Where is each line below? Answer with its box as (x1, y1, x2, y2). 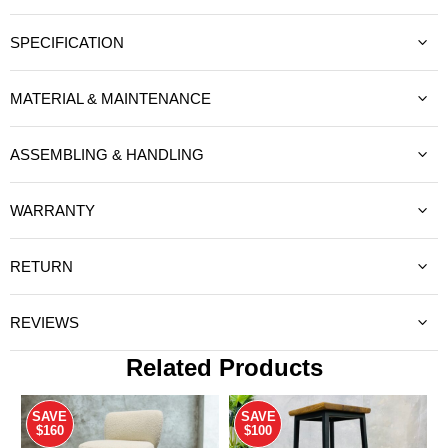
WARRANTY (10, 202, 95, 219)
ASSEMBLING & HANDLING (10, 146, 204, 163)
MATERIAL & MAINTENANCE (10, 90, 211, 107)
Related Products (125, 354, 323, 381)
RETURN (10, 258, 73, 275)
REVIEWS (10, 314, 79, 331)
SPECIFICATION (10, 34, 124, 51)
